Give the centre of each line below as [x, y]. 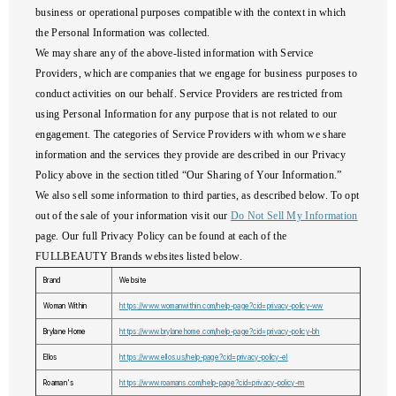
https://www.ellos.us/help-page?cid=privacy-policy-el [204, 357]
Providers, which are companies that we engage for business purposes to [196, 73]
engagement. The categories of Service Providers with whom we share [191, 134]
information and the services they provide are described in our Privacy [190, 155]
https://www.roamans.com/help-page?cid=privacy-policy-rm [212, 383]
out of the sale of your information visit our [133, 216]
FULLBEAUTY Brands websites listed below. [139, 256]
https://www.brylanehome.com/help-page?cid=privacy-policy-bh [220, 331]
